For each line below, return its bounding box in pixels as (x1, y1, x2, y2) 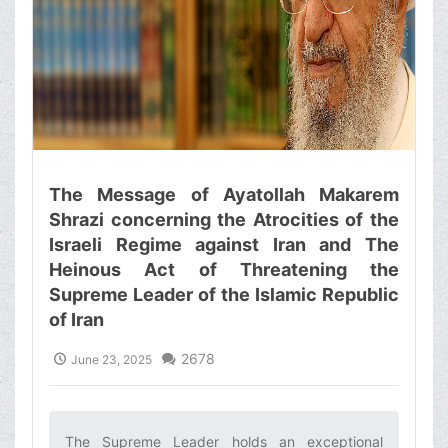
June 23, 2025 (71, 352, 152, 368)
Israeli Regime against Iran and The (49, 234, 399, 256)
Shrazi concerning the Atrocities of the (49, 209, 399, 231)
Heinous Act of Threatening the (49, 259, 399, 281)
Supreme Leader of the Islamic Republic (49, 284, 399, 306)
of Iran (49, 309, 104, 331)
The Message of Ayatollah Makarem (49, 184, 399, 206)
